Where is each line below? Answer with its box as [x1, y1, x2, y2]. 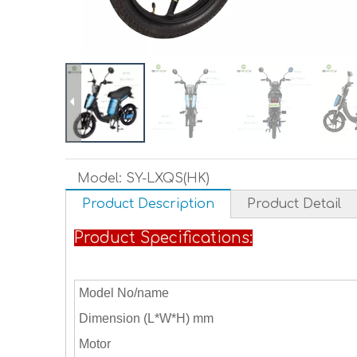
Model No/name [79, 286, 169, 300]
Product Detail [247, 197, 341, 211]
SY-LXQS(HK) [126, 171, 210, 186]
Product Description [82, 197, 214, 211]
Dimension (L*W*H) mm [79, 312, 217, 325]
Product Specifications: [74, 229, 253, 246]
